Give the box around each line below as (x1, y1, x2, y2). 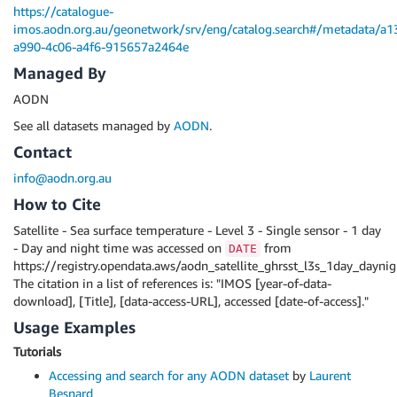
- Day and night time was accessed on (13, 240, 225, 255)
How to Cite (13, 194, 101, 214)
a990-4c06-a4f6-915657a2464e (13, 39, 189, 54)
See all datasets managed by (13, 118, 174, 133)
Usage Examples (13, 317, 136, 337)
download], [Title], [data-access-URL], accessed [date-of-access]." (13, 293, 369, 308)
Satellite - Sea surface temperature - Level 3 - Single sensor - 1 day (13, 222, 381, 237)
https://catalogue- (13, 4, 113, 19)
